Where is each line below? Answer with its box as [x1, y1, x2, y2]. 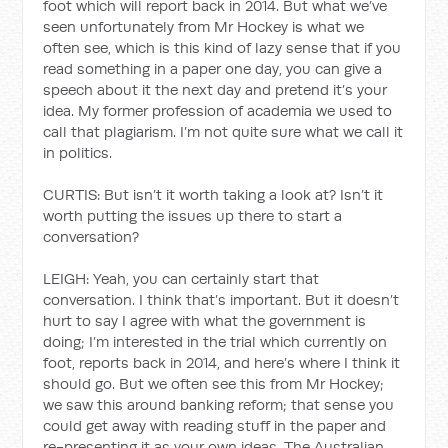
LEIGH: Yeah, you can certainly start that [43, 268, 320, 288]
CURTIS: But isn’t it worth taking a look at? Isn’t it [43, 184, 384, 204]
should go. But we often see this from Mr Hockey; [43, 373, 385, 393]
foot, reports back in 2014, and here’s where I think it [43, 352, 401, 372]
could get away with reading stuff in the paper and [43, 415, 387, 435]
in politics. [43, 142, 113, 162]
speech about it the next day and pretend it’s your [43, 79, 388, 99]
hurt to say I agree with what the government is [43, 310, 367, 330]
